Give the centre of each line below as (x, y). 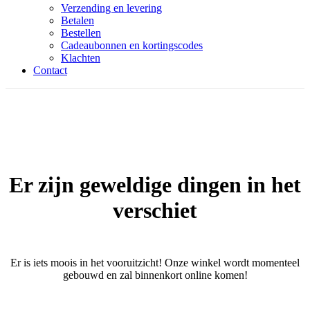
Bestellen (81, 33)
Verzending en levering (111, 8)
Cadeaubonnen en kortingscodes (132, 45)
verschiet (155, 211)
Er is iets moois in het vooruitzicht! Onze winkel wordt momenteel (155, 262)
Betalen (77, 20)
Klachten (81, 58)
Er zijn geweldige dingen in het (155, 185)
